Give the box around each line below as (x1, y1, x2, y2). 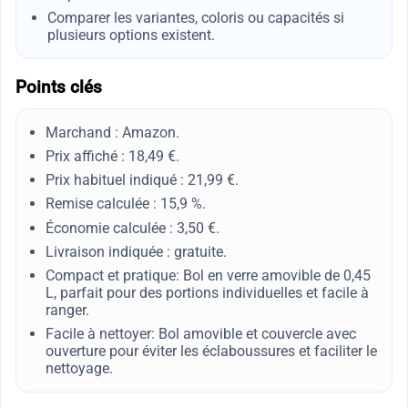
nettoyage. (46, 360, 113, 378)
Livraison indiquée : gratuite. (46, 242, 227, 260)
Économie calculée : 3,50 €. (46, 219, 219, 237)
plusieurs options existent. (46, 25, 215, 44)
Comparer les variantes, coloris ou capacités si (46, 8, 344, 26)
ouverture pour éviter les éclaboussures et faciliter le (46, 342, 377, 361)
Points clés (15, 76, 102, 97)
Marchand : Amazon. (46, 123, 179, 141)
